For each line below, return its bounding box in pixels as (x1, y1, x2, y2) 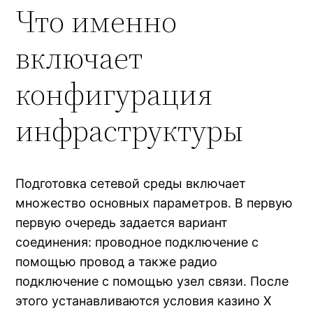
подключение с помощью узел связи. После (15, 274, 289, 289)
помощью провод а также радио (15, 254, 218, 270)
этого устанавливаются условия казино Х (15, 293, 272, 309)
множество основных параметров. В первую (15, 196, 293, 211)
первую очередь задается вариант (15, 215, 228, 231)
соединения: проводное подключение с (15, 235, 259, 250)
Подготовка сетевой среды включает (15, 176, 247, 191)
